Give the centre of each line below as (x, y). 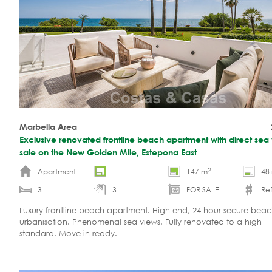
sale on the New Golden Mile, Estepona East (108, 152)
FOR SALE (202, 189)
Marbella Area (48, 126)
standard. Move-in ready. (68, 233)
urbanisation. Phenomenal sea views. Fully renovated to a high (141, 222)
